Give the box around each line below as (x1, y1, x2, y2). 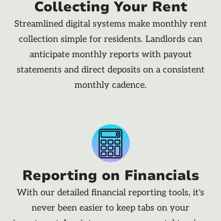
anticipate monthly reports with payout (29, 49, 192, 60)
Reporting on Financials (22, 166, 199, 185)
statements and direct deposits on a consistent (16, 65, 205, 75)
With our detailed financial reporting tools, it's (17, 187, 204, 198)
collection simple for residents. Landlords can (19, 34, 202, 45)
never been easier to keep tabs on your (32, 203, 189, 214)
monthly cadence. (74, 80, 147, 91)
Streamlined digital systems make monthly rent (14, 19, 207, 30)
